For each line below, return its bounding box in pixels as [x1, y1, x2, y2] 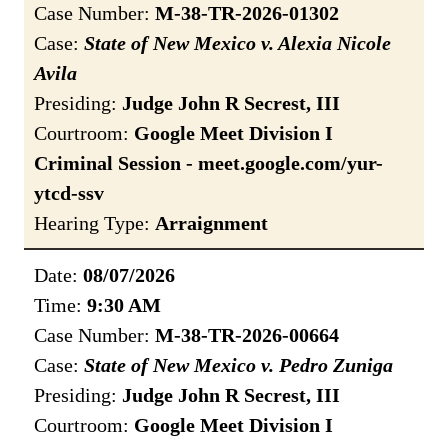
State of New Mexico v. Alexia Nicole [84, 32, 391, 55]
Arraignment [155, 212, 268, 235]
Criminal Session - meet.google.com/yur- [34, 152, 383, 175]
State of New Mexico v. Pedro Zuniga [84, 354, 393, 377]
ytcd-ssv [34, 182, 104, 205]
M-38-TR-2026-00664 [155, 324, 339, 347]
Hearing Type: [34, 212, 155, 235]
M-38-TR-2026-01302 [155, 2, 339, 25]
